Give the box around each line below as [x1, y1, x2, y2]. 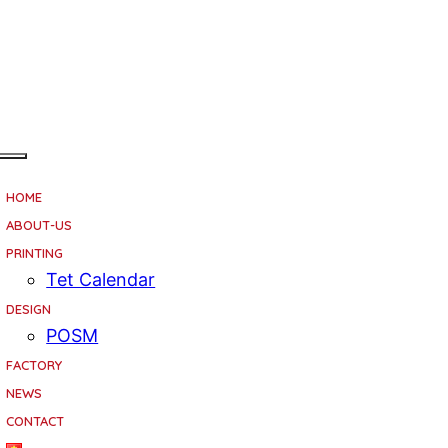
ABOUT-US [6, 217, 73, 233]
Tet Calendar [46, 269, 156, 290]
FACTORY [6, 357, 63, 373]
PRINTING [6, 245, 64, 261]
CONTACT [6, 413, 65, 429]
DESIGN [6, 301, 52, 317]
